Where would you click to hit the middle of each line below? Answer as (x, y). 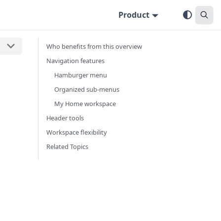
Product (134, 15)
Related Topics (67, 147)
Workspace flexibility (77, 132)
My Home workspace (85, 104)
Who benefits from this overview (94, 46)
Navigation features (75, 61)
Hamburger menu (81, 75)
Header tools (65, 118)
